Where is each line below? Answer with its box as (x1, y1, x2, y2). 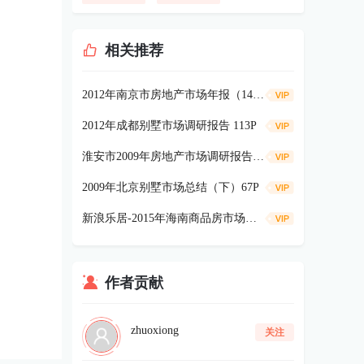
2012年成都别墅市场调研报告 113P (82, 119, 257, 132)
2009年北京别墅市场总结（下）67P (82, 181, 259, 193)
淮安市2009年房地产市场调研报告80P (253, 150, 264, 162)
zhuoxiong (131, 323, 179, 336)
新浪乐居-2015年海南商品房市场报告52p (245, 212, 257, 224)
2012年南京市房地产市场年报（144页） (253, 89, 264, 101)
